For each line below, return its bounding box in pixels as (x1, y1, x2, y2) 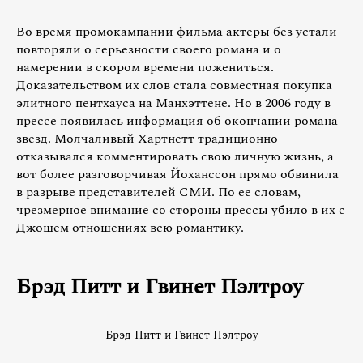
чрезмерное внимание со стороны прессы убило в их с (16, 199, 345, 220)
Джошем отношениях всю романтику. (16, 217, 244, 237)
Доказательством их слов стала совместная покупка (16, 75, 332, 95)
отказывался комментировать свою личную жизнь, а (16, 146, 334, 166)
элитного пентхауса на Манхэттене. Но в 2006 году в (16, 92, 331, 113)
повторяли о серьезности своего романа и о (16, 39, 281, 59)
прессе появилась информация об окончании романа (16, 110, 338, 130)
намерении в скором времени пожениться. (16, 57, 274, 77)
